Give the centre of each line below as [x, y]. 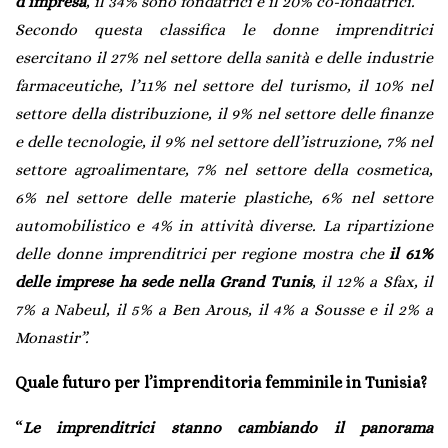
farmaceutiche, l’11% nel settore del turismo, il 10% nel [224, 86]
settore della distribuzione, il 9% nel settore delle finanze [224, 114]
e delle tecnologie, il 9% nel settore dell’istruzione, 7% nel [224, 142]
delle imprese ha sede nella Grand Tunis [163, 282]
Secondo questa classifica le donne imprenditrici [224, 30]
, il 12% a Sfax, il [372, 282]
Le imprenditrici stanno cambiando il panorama [228, 428]
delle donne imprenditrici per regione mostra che [202, 254]
